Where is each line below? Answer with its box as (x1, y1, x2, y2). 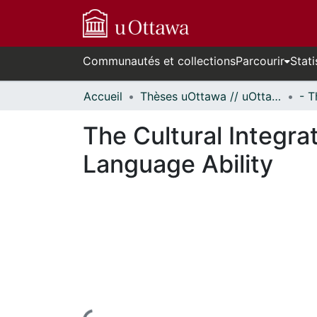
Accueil (83, 89, 122, 103)
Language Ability (83, 149, 273, 178)
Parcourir (236, 54, 284, 68)
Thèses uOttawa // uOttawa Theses (272, 89, 281, 103)
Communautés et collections (83, 54, 236, 68)
